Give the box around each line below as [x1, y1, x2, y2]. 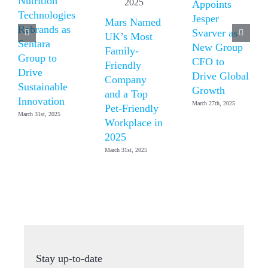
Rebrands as [18, 23, 71, 35]
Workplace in [105, 116, 163, 129]
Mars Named [105, 16, 162, 28]
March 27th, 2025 [191, 100, 235, 107]
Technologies [18, 8, 75, 21]
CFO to [191, 55, 224, 68]
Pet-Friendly [105, 102, 159, 114]
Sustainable [18, 80, 68, 93]
